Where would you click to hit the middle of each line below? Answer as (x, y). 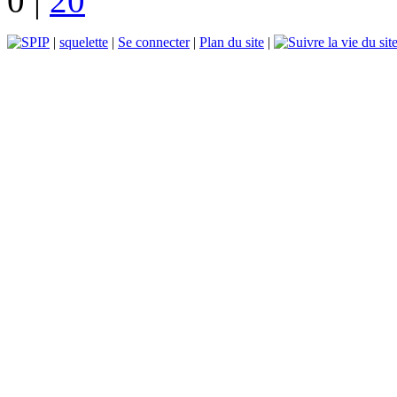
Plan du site (232, 42)
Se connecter (154, 42)
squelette (84, 42)
